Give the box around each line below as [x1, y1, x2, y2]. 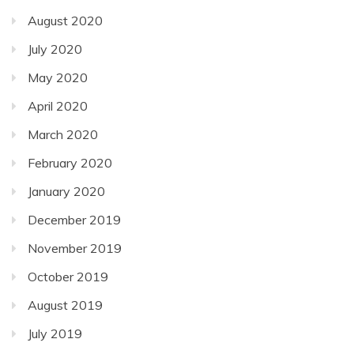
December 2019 [28, 211, 121, 228]
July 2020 [28, 40, 82, 57]
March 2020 [28, 126, 98, 142]
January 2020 [28, 183, 105, 199]
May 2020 [28, 69, 88, 85]
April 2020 [28, 97, 88, 114]
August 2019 [28, 296, 103, 313]
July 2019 [28, 325, 82, 341]
